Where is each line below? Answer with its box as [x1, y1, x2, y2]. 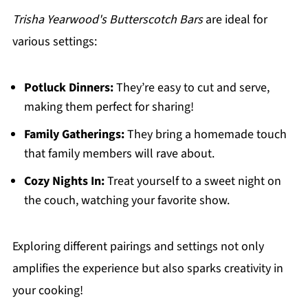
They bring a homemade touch [124, 125, 287, 143]
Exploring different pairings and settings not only [12, 237, 264, 255]
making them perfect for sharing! [23, 98, 194, 115]
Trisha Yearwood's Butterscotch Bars [12, 10, 203, 28]
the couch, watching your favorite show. [23, 191, 230, 209]
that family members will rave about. [23, 144, 214, 162]
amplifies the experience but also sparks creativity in [12, 259, 283, 277]
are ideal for [202, 10, 267, 28]
